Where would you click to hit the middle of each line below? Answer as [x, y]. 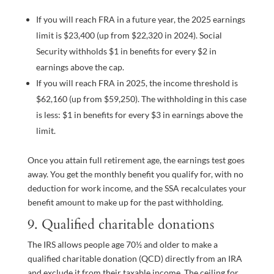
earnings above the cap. [80, 67]
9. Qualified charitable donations [120, 225]
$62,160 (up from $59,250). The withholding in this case [141, 99]
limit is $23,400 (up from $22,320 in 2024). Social [129, 35]
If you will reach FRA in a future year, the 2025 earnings [140, 20]
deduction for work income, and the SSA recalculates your [137, 188]
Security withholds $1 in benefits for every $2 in [126, 51]
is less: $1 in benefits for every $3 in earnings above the [139, 115]
